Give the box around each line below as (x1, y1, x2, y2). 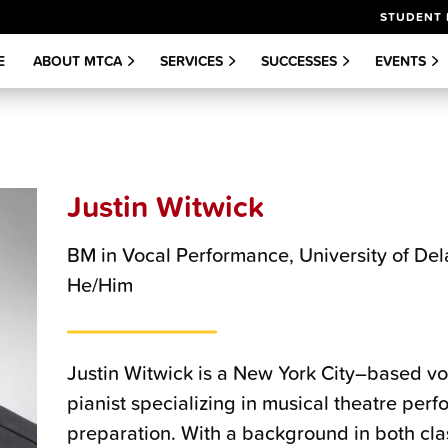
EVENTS (375, 51, 426, 71)
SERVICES (160, 51, 223, 71)
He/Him (67, 270, 134, 299)
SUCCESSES (261, 51, 337, 71)
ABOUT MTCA (33, 51, 122, 71)
